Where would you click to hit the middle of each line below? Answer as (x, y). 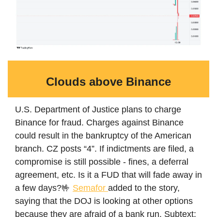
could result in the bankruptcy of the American (103, 136)
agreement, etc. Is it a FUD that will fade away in (108, 175)
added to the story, (144, 188)
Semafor (90, 188)
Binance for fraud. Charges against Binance (99, 123)
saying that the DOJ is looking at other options (104, 201)
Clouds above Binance (108, 82)
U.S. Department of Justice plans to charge (98, 110)
